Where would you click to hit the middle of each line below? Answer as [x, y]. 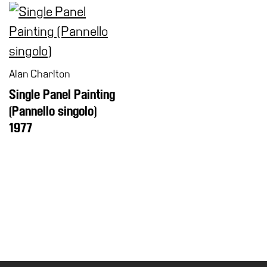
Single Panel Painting [62, 94]
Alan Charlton [39, 74]
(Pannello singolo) [53, 111]
